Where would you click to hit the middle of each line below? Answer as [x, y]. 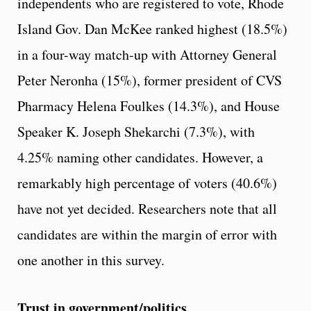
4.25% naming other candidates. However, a [140, 158]
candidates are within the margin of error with [147, 235]
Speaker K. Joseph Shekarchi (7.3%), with [136, 132]
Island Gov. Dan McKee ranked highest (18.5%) [152, 29]
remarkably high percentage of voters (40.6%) [147, 183]
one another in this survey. [91, 260]
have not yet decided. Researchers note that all [147, 209]
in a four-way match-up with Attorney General [147, 55]
